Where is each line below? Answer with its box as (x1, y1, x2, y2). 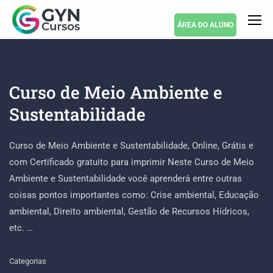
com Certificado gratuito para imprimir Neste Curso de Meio (9, 157, 254, 168)
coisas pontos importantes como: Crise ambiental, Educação (9, 190, 259, 200)
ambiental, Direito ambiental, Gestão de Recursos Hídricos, (9, 206, 249, 217)
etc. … (9, 222, 33, 233)
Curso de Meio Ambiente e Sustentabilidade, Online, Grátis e (9, 140, 253, 151)
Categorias (9, 257, 46, 266)
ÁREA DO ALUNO (177, 21, 233, 29)
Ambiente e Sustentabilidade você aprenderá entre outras (9, 173, 242, 184)
